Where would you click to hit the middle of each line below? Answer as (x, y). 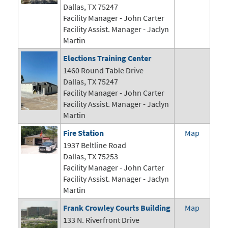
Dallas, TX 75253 (91, 156)
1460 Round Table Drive (103, 70)
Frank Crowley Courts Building (117, 208)
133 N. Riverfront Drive (101, 220)
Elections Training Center (107, 58)
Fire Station (83, 133)
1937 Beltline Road (95, 145)
